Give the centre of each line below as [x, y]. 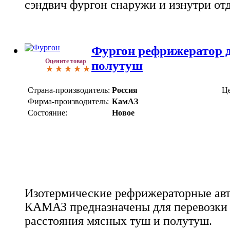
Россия [125, 90]
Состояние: [47, 112]
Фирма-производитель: [68, 101]
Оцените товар [66, 61]
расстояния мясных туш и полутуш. [118, 221]
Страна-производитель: [69, 90]
